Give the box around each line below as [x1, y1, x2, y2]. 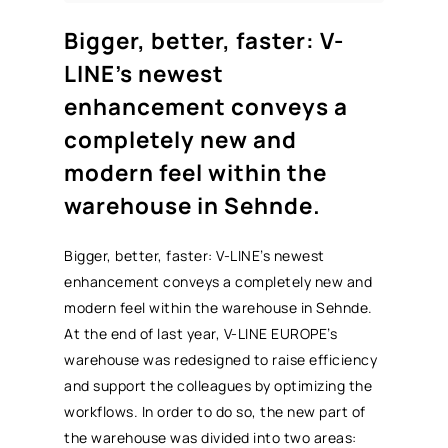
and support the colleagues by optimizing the [64, 375, 373, 395]
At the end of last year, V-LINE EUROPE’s [64, 323, 338, 343]
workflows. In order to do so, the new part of [64, 401, 366, 421]
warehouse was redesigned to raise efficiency [64, 349, 378, 369]
